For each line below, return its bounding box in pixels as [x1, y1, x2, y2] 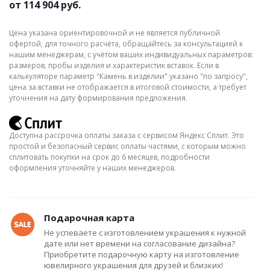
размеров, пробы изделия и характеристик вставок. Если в [9, 60, 219, 71]
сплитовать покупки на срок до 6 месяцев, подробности [9, 152, 210, 162]
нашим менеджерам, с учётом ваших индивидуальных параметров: [9, 49, 253, 60]
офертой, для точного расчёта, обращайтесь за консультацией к [9, 39, 243, 49]
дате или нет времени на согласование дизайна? [44, 238, 235, 249]
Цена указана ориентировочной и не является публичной [9, 28, 220, 38]
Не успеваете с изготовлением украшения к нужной [44, 227, 246, 238]
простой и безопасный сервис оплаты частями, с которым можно [9, 141, 246, 151]
